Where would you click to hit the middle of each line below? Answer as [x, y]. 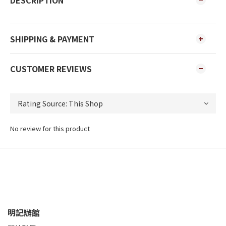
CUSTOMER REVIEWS [51, 69]
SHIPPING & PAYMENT [52, 39]
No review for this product [50, 128]
